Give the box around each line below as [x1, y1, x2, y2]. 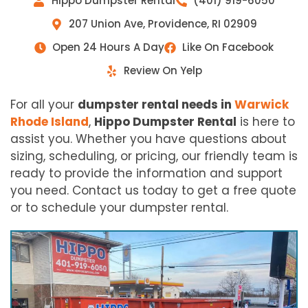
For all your [10, 96, 78, 113]
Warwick [234, 96, 289, 113]
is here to [236, 113, 295, 131]
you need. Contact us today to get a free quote [10, 182, 296, 199]
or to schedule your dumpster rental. [10, 199, 228, 217]
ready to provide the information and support [10, 165, 283, 182]
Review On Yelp [124, 63, 203, 78]
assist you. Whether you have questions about [10, 131, 287, 148]
